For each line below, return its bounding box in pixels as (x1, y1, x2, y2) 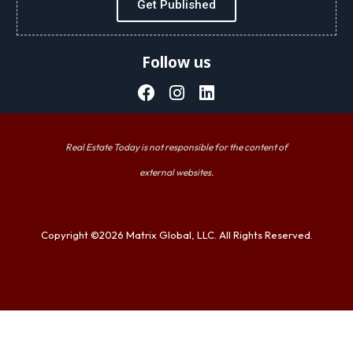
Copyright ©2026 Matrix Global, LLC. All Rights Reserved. (40, 228, 313, 241)
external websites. (139, 165, 214, 178)
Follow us (142, 51, 211, 72)
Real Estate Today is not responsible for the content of (65, 140, 288, 153)
